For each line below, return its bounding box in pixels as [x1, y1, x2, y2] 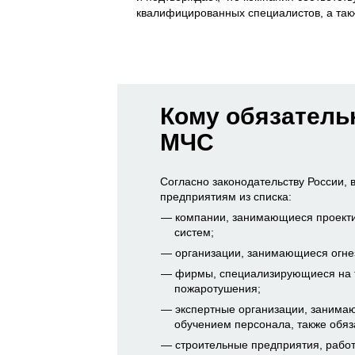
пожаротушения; [174, 282, 261, 296]
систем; [174, 226, 215, 239]
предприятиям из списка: [160, 190, 292, 204]
